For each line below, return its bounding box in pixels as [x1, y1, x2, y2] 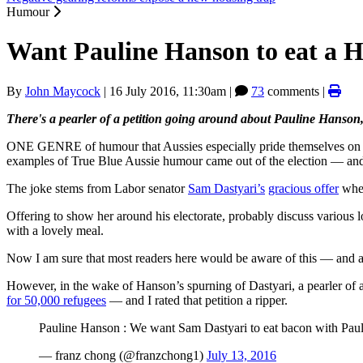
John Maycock [25, 83, 100, 98]
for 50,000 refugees [6, 293, 106, 307]
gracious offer [268, 181, 339, 195]
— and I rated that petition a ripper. [106, 293, 288, 307]
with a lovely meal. [6, 223, 104, 237]
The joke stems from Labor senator [6, 181, 188, 195]
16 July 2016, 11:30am [109, 83, 226, 98]
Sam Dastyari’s [188, 181, 265, 195]
